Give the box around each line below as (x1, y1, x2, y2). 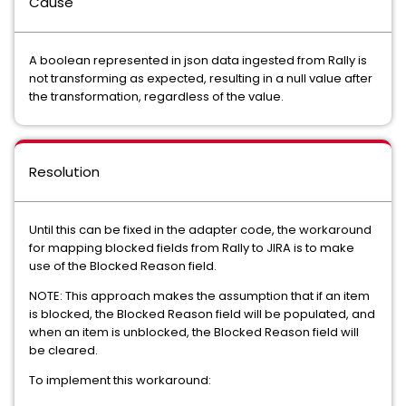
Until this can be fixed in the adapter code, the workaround (29, 221, 372, 238)
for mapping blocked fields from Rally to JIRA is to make (29, 239, 354, 256)
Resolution (29, 162, 100, 181)
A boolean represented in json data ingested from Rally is (29, 52, 367, 69)
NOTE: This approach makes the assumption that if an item (29, 287, 370, 304)
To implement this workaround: (29, 372, 211, 389)
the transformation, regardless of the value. (29, 88, 289, 105)
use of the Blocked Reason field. (29, 257, 219, 275)
